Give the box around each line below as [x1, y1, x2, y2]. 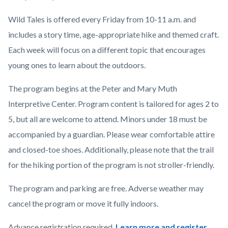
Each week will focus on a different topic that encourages [8, 45, 206, 55]
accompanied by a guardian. [8, 129, 106, 139]
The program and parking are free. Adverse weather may [8, 183, 204, 193]
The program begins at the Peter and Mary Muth [8, 83, 177, 94]
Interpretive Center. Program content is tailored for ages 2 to [8, 99, 219, 109]
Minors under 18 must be [120, 114, 207, 124]
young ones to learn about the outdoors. [8, 60, 146, 70]
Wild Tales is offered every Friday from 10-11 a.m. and [8, 14, 196, 24]
